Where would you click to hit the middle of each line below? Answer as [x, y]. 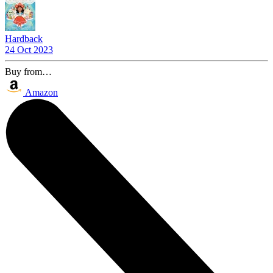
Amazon [41, 92]
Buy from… [28, 71]
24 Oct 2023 [29, 49]
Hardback [24, 38]
